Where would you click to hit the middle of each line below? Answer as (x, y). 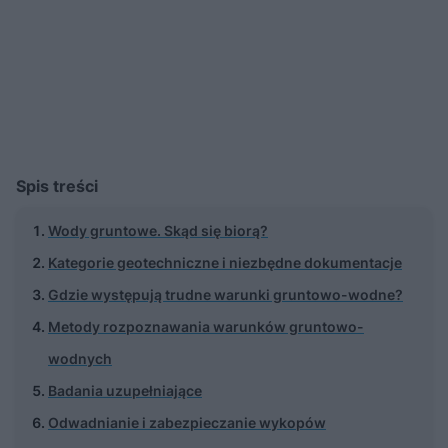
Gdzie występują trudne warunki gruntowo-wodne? (225, 294)
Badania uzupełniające (125, 390)
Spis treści (57, 185)
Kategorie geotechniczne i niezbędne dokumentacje (225, 262)
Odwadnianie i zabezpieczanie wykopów (187, 422)
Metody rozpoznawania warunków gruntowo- (206, 326)
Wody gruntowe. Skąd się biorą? (158, 230)
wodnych (80, 358)
